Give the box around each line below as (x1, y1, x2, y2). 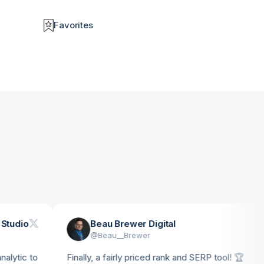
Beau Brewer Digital (64, 218, 150, 229)
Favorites (54, 19, 93, 31)
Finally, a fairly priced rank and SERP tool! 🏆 (40, 252, 218, 263)
